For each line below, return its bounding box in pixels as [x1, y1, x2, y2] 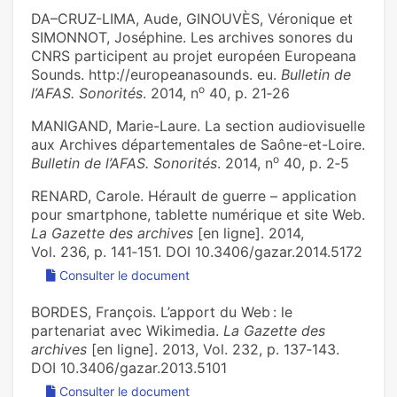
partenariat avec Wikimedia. [31, 322, 223, 340]
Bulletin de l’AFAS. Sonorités [31, 154, 217, 173]
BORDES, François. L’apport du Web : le [31, 303, 292, 322]
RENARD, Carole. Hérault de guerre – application [31, 187, 356, 206]
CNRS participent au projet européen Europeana [31, 47, 356, 66]
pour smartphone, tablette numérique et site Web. [31, 206, 365, 224]
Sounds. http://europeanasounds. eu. [31, 66, 281, 84]
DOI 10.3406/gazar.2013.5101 [31, 359, 227, 378]
